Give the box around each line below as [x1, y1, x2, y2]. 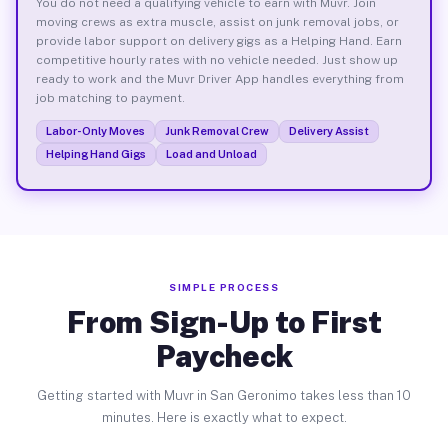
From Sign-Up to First [66, 304, 382, 340]
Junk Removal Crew [164, 124, 269, 137]
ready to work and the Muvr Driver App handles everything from [35, 71, 404, 86]
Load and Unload [165, 147, 257, 160]
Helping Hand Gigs [45, 147, 146, 160]
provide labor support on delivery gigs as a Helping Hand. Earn [35, 33, 402, 48]
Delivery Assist [288, 124, 369, 137]
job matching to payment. [35, 90, 185, 105]
